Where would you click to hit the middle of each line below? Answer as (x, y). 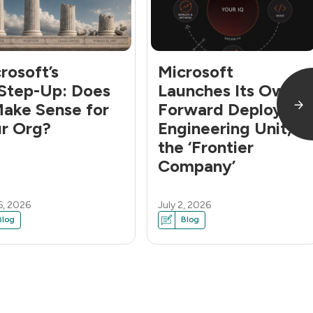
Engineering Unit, (225, 128)
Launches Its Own (226, 90)
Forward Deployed (230, 109)
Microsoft (196, 72)
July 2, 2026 (184, 205)
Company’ (197, 166)
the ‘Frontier (206, 147)
